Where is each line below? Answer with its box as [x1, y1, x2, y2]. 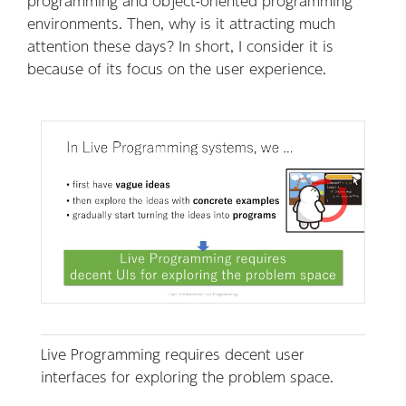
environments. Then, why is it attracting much [27, 12, 335, 34]
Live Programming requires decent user [41, 343, 304, 364]
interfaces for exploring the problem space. [41, 365, 333, 387]
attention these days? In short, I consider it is [27, 34, 333, 56]
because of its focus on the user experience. [27, 57, 326, 79]
